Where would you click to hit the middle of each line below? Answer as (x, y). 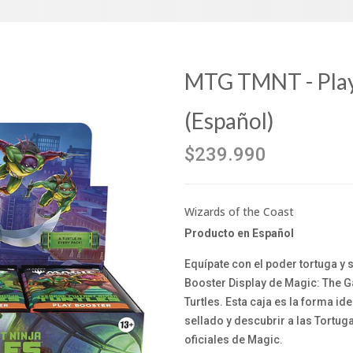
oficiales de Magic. (234, 340)
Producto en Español (239, 233)
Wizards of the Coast (239, 212)
